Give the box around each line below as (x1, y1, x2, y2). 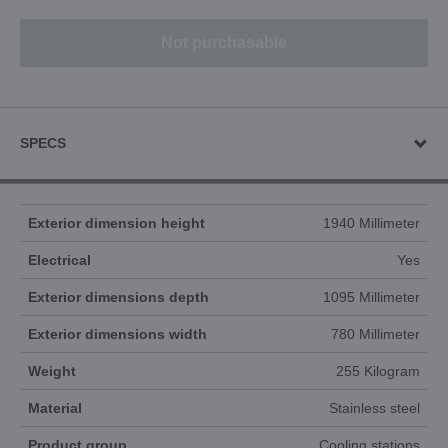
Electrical (28, 252, 91, 269)
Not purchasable (161, 34, 287, 52)
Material (28, 400, 82, 417)
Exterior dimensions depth (28, 289, 209, 306)
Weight (28, 363, 76, 380)
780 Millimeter (331, 326, 420, 343)
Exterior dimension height (28, 215, 205, 232)
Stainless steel (329, 400, 420, 417)
